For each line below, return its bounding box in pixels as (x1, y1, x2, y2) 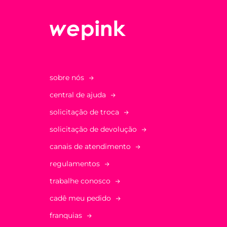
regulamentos (50, 159, 100, 169)
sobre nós (50, 73, 84, 83)
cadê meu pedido (50, 194, 111, 203)
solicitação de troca (50, 107, 119, 117)
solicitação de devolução (50, 125, 137, 134)
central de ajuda (50, 90, 106, 100)
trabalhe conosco (50, 176, 110, 186)
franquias (50, 211, 82, 220)
